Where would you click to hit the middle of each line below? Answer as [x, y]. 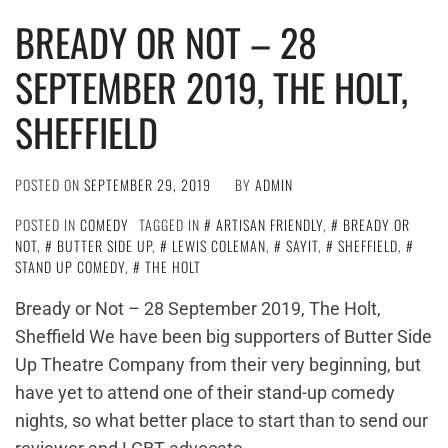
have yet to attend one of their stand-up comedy [205, 392]
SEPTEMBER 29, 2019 [147, 184]
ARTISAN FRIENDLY [269, 224]
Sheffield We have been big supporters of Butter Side [223, 336]
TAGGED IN [171, 224]
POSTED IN [47, 224]
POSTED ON [49, 184]
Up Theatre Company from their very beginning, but [218, 364]
